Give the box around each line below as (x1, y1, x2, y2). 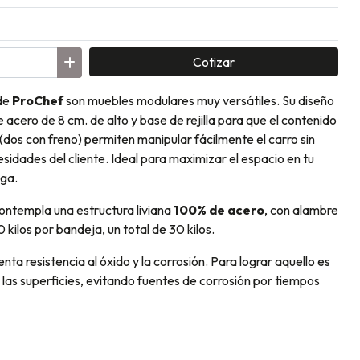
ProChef (10, 92, 63, 109)
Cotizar (193, 54, 235, 71)
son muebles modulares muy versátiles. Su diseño (63, 92, 334, 109)
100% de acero (174, 202, 264, 219)
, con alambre (264, 202, 338, 219)
